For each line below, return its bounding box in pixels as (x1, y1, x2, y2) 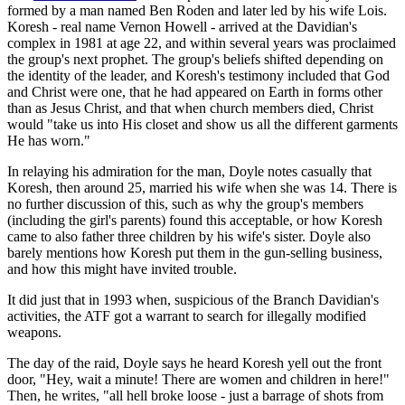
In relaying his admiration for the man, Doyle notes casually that (7, 164, 372, 180)
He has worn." (7, 133, 90, 149)
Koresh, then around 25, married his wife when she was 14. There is (7, 180, 397, 196)
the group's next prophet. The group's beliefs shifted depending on (7, 52, 383, 68)
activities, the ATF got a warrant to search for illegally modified (7, 308, 366, 325)
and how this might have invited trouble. (7, 261, 237, 278)
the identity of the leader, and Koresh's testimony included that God (7, 68, 390, 84)
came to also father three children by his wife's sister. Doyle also (7, 229, 371, 245)
